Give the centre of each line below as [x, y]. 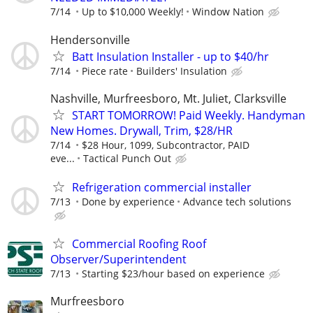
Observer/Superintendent [118, 260]
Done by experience [128, 202]
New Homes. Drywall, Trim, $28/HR [141, 130]
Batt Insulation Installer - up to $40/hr [170, 56]
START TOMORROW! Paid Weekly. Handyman [189, 115]
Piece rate [105, 71]
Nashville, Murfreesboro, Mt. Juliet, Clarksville [168, 98]
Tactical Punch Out [127, 158]
